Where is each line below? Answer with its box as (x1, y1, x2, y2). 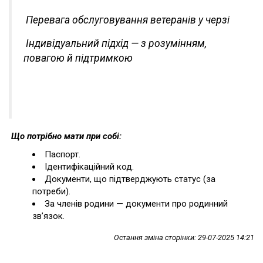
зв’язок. (32, 210, 65, 221)
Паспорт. (45, 149, 80, 160)
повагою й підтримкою (23, 52, 133, 64)
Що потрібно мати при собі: (9, 130, 122, 141)
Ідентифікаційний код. (45, 161, 134, 172)
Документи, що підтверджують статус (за (45, 173, 215, 184)
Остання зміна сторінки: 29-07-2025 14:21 (114, 232, 254, 242)
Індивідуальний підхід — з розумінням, (23, 37, 207, 49)
